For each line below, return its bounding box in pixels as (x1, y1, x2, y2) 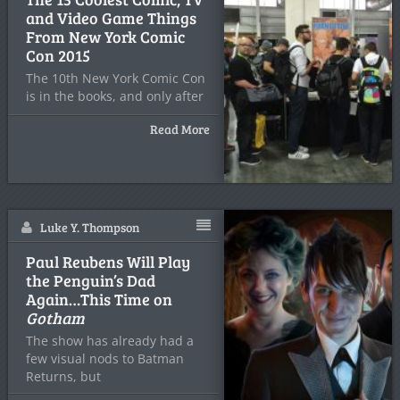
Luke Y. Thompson (39, 219, 139, 236)
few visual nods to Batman (25, 350, 184, 367)
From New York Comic (25, 26, 185, 47)
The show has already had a (25, 332, 194, 349)
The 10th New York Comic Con (25, 70, 205, 87)
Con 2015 (25, 45, 90, 66)
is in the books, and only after (25, 87, 204, 104)
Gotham (25, 307, 85, 329)
